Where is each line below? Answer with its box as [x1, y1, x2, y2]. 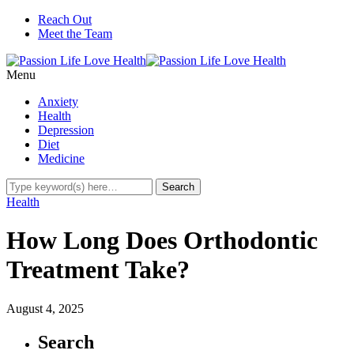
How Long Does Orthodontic [6, 226, 318, 255]
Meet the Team [38, 27, 112, 40]
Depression [38, 123, 94, 137]
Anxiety [38, 95, 78, 108]
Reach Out [38, 13, 92, 26]
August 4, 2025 [6, 301, 84, 315]
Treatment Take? [6, 255, 190, 284]
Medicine [38, 152, 85, 165]
